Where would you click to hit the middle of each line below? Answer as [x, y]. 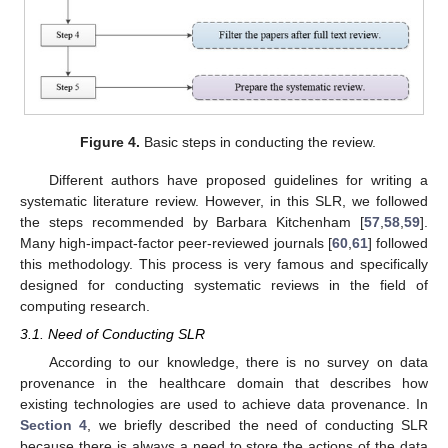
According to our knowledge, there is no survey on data [238, 362]
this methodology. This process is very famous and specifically [224, 263]
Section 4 [54, 425]
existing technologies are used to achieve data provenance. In [224, 404]
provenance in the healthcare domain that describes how [224, 383]
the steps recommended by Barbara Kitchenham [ [192, 221]
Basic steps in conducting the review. [258, 141]
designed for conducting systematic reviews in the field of [224, 284]
